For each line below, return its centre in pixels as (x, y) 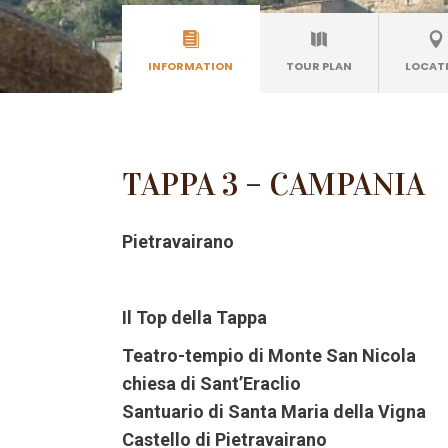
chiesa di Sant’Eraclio (211, 384)
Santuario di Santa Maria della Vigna (274, 412)
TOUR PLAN (319, 66)
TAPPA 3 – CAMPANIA (273, 185)
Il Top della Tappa (194, 318)
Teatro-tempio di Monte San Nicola (269, 356)
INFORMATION (190, 66)
